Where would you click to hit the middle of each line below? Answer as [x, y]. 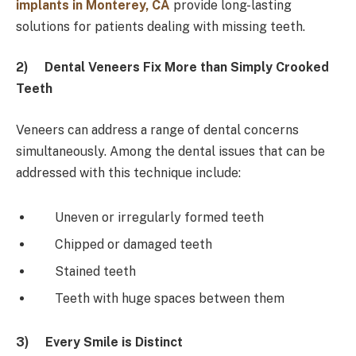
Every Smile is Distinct [114, 342]
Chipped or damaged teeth [124, 244]
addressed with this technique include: [128, 172]
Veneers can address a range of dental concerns [157, 130]
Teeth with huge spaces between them [160, 298]
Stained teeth [86, 271]
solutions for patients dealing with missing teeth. [161, 26]
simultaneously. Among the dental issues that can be [170, 151]
